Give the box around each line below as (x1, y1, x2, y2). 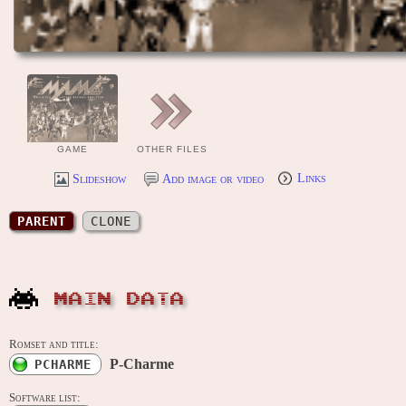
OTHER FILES (137, 144, 208, 154)
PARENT (17, 214, 66, 229)
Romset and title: (9, 338, 99, 352)
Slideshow (72, 171, 126, 187)
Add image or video (161, 171, 264, 187)
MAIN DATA (54, 292, 185, 307)
